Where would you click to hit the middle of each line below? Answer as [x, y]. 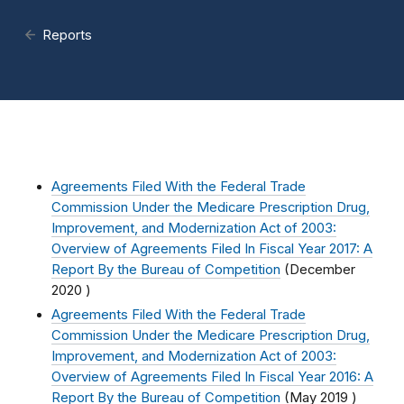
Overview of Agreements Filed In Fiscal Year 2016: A [212, 376]
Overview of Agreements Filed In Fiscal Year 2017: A [212, 248]
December [322, 269]
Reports [68, 35]
